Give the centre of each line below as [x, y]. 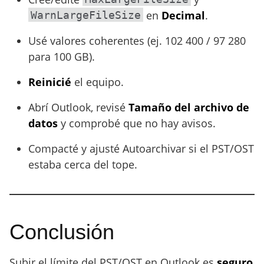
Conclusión [62, 232]
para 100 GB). [62, 57]
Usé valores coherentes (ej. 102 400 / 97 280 [137, 41]
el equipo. [98, 82]
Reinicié [50, 82]
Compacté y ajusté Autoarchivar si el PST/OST [141, 148]
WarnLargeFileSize [86, 15]
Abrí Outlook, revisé [78, 107]
